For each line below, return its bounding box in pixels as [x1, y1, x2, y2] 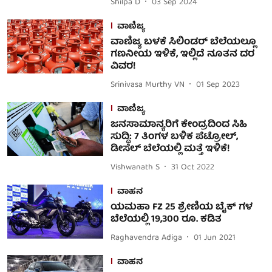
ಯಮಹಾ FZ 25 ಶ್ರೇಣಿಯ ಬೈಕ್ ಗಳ [110, 199, 253, 216]
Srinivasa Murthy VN [110, 77, 185, 92]
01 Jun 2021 [193, 230, 236, 245]
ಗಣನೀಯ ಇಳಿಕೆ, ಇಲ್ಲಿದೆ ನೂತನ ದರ [110, 46, 254, 63]
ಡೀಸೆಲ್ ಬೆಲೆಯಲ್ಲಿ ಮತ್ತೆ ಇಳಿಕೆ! [110, 141, 230, 158]
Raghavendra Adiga [110, 230, 182, 245]
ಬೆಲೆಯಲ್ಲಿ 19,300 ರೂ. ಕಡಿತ [110, 211, 222, 228]
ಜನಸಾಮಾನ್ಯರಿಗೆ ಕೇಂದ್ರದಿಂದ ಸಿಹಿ [110, 117, 247, 134]
